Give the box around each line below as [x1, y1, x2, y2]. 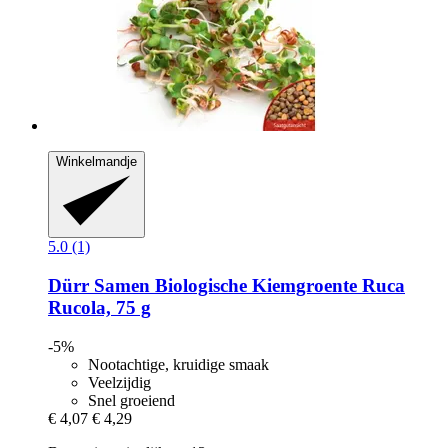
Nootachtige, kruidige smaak [88, 355, 269, 373]
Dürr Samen [48, 275, 150, 297]
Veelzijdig [88, 373, 151, 391]
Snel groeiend [88, 391, 175, 409]
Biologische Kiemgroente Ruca [150, 275, 405, 297]
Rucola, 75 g [48, 297, 151, 319]
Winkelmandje [56, 153, 137, 169]
